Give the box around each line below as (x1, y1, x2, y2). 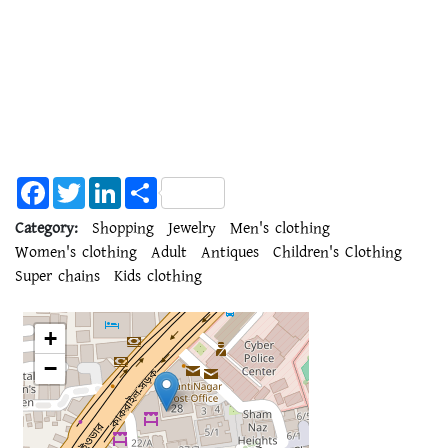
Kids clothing (114, 265, 202, 287)
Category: (15, 217, 78, 239)
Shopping (92, 217, 154, 239)
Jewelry (168, 217, 216, 239)
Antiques (201, 241, 259, 263)
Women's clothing (15, 241, 137, 263)
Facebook (49, 174, 110, 196)
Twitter (85, 174, 134, 196)
